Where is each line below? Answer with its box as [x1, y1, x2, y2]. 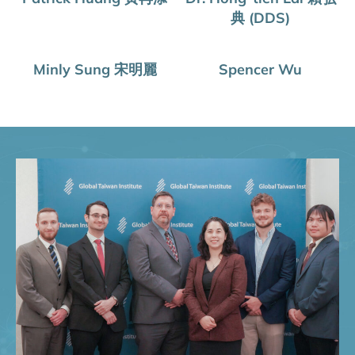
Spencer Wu [219, 59, 302, 78]
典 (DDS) [231, 8, 290, 27]
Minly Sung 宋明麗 [32, 59, 157, 78]
